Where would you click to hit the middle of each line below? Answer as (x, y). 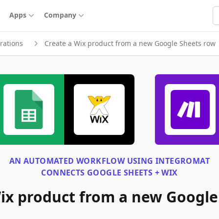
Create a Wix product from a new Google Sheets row (130, 43)
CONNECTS (64, 173)
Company (60, 15)
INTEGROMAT (183, 161)
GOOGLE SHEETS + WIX (132, 173)
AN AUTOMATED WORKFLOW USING (82, 161)
